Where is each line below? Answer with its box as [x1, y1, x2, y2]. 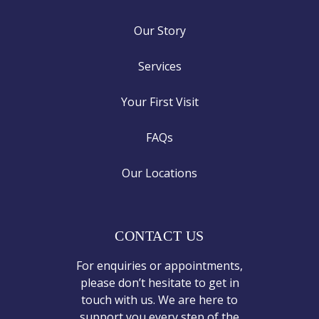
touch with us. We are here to [81, 292, 238, 308]
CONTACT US [115, 228, 204, 244]
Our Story [133, 23, 186, 38]
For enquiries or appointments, [76, 258, 243, 273]
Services [137, 58, 182, 74]
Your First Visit [120, 94, 199, 110]
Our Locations [122, 165, 197, 181]
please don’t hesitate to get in [80, 275, 239, 291]
